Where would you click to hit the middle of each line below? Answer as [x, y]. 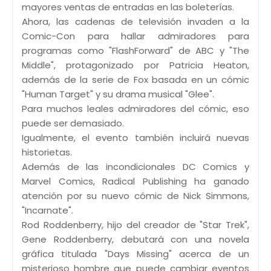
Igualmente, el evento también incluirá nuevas [135, 137]
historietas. [47, 152]
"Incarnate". [47, 210]
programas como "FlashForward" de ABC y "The [135, 50]
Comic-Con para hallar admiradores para [135, 36]
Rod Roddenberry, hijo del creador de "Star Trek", [135, 224]
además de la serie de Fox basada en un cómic [135, 79]
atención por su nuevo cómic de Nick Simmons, [135, 195]
